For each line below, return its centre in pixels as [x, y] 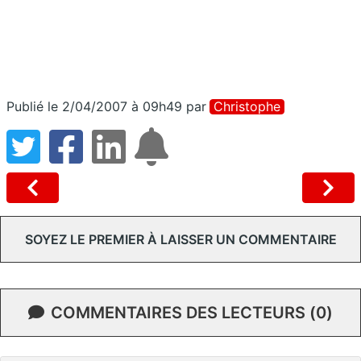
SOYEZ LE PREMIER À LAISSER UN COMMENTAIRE [180, 239]
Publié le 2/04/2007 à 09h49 [94, 106]
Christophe [247, 106]
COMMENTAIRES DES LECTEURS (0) [192, 312]
